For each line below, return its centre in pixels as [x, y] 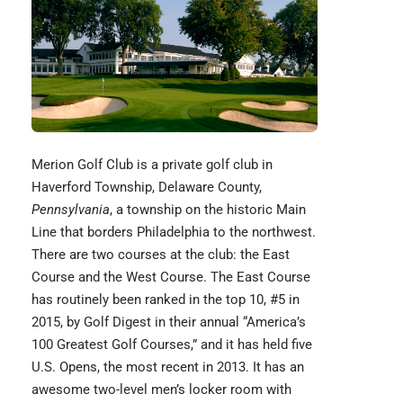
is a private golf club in [203, 164]
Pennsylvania [71, 209]
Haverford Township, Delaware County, [147, 187]
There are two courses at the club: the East [161, 254]
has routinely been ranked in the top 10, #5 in [166, 299]
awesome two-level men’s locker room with [161, 389]
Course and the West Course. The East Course [171, 277]
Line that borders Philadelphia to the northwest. [174, 232]
